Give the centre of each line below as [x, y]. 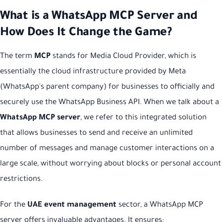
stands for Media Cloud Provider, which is [123, 57]
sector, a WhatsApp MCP [160, 205]
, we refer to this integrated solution [143, 118]
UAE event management [72, 205]
